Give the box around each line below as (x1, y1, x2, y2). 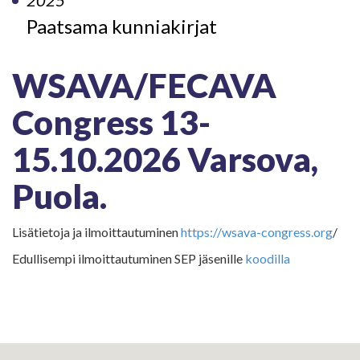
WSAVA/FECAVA (12, 65, 276, 106)
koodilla (245, 251, 290, 267)
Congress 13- (12, 102, 211, 143)
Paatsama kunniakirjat (27, 14, 217, 39)
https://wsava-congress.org (181, 224, 333, 240)
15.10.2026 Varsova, (12, 139, 318, 180)
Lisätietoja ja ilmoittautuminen (12, 224, 181, 240)
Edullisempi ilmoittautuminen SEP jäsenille (12, 251, 245, 267)
